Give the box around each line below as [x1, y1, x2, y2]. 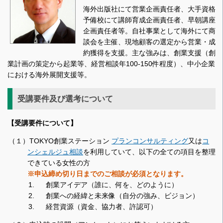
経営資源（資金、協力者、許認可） [46, 203, 158, 211]
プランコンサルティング [111, 137, 189, 145]
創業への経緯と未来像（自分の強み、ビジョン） [46, 192, 200, 200]
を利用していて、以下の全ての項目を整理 [83, 148, 216, 156]
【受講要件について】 [7, 119, 77, 127]
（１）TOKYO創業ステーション [8, 137, 112, 145]
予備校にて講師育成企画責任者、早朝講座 [83, 15, 216, 24]
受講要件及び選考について [17, 94, 113, 104]
